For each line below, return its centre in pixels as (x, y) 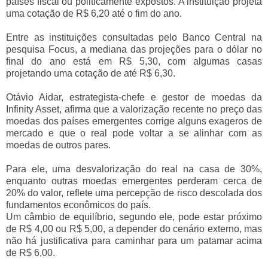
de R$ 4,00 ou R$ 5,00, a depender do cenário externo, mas (134, 229)
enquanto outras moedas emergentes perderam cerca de (134, 181)
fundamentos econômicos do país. (80, 205)
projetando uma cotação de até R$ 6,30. (91, 73)
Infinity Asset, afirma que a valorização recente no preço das (134, 109)
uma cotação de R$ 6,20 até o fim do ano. (94, 13)
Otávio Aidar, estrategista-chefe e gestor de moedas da (134, 97)
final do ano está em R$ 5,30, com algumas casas (134, 61)
